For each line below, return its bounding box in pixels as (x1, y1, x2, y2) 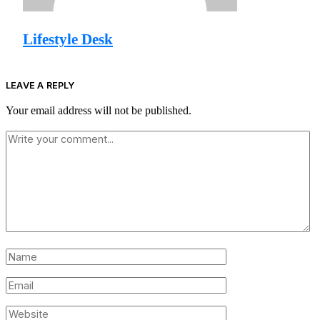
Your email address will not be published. (6, 104, 191, 116)
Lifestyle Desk (23, 31, 113, 48)
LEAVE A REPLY (6, 79, 75, 91)
